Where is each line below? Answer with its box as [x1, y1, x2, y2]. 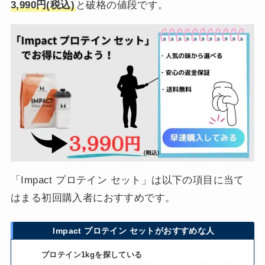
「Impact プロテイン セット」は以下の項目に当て [10, 174, 244, 186]
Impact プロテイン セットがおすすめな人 [53, 225, 215, 235]
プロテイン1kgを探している [41, 251, 143, 260]
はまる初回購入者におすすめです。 [10, 192, 176, 203]
